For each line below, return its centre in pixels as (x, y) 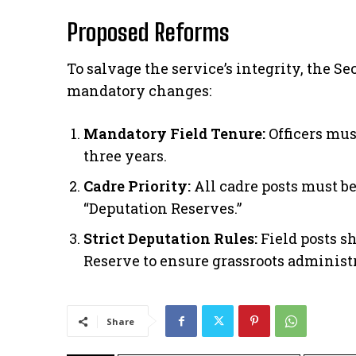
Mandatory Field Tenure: (174, 134)
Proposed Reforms (148, 32)
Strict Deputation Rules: (170, 239)
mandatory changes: (139, 91)
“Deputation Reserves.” (163, 209)
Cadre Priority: (137, 186)
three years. (125, 156)
